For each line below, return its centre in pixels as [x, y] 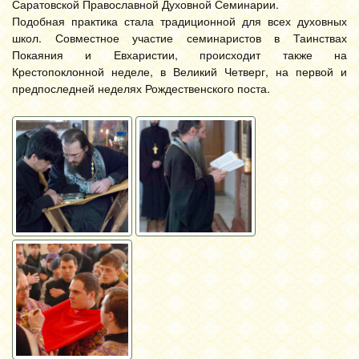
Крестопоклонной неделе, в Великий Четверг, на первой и [179, 71]
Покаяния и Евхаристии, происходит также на [179, 54]
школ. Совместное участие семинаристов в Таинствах [179, 38]
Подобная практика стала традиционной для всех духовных [179, 21]
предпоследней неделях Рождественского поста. [141, 88]
